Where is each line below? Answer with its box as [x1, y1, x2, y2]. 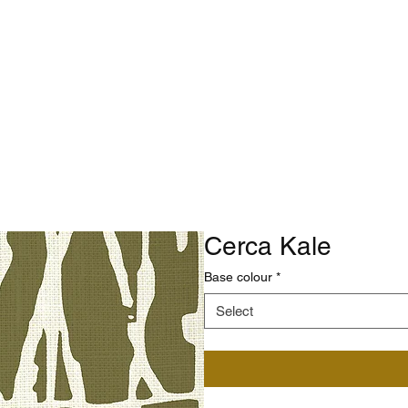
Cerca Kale [204, 230, 331, 260]
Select [216, 302, 253, 319]
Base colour [204, 269, 272, 284]
